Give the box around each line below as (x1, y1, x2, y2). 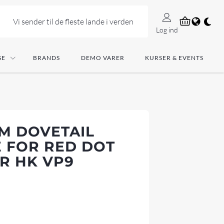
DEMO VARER (80, 54, 124, 62)
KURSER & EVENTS (145, 54, 203, 62)
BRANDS (33, 54, 60, 62)
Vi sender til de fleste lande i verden (12, 16, 133, 26)
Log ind (156, 25, 178, 34)
